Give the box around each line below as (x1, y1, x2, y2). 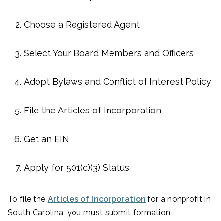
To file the (8, 194, 48, 204)
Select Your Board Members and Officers (24, 48, 194, 59)
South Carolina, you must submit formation (8, 208, 171, 218)
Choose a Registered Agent (24, 19, 140, 30)
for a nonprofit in (146, 194, 211, 204)
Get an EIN (24, 134, 69, 145)
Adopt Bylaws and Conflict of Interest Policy (24, 76, 211, 87)
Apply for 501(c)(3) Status (24, 162, 129, 173)
